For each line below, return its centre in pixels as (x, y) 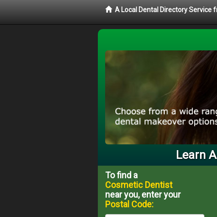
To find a (121, 175)
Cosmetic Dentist (139, 185)
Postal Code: (129, 204)
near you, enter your (143, 194)
